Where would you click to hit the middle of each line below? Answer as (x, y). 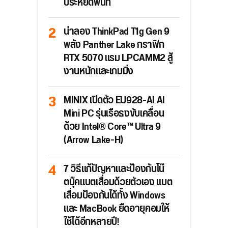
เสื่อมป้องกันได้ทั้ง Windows (115, 196)
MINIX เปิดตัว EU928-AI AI (114, 101)
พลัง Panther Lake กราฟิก (114, 45)
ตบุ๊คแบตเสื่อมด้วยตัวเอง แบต (118, 183)
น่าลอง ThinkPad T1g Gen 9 (117, 32)
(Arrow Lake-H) (94, 140)
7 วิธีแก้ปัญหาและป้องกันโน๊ (114, 169)
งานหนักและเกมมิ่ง (99, 72)
